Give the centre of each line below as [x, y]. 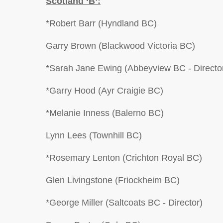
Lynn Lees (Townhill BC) [94, 135]
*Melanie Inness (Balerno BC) [105, 113]
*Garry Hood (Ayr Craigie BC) [105, 91]
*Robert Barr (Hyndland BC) [101, 23]
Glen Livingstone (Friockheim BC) [113, 180]
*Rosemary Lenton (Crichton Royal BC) [124, 158]
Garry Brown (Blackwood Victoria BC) [120, 46]
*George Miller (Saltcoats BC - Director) [124, 203]
